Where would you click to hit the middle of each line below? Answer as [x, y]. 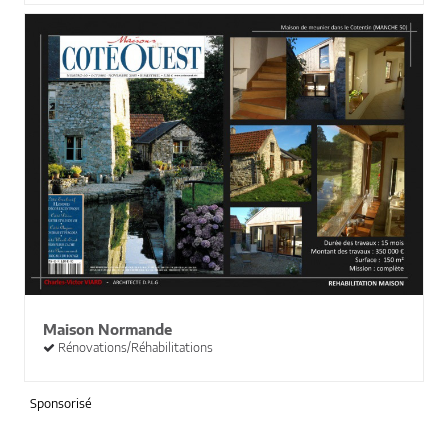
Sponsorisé [61, 403]
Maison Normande [108, 329]
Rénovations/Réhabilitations [134, 347]
